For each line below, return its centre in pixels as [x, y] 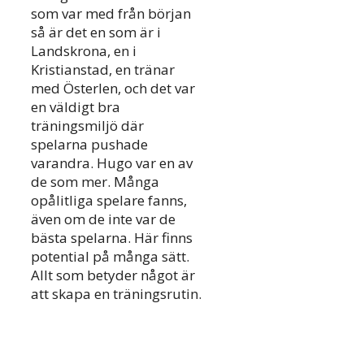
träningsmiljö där [87, 126]
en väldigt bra [76, 107]
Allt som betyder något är [113, 275]
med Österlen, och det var [113, 89]
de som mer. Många [95, 182]
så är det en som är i [96, 32]
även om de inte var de [103, 219]
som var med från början [111, 14]
